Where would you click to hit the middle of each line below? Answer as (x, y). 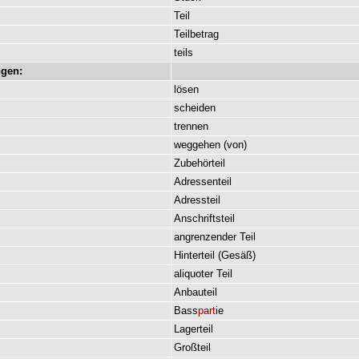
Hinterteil (194, 255)
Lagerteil (194, 329)
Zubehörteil (200, 163)
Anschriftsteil (204, 218)
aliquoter (194, 274)
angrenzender (205, 237)
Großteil (192, 347)
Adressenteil (203, 182)
